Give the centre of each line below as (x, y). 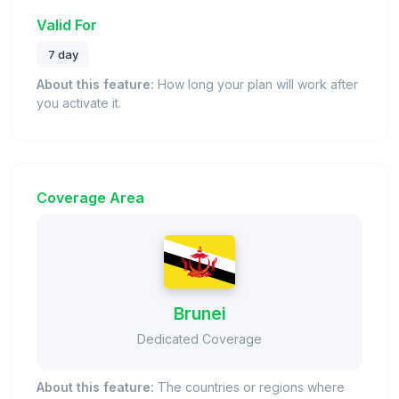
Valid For (67, 24)
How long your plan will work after (256, 84)
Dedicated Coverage (199, 338)
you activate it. (79, 102)
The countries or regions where (249, 387)
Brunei (199, 313)
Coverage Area (90, 197)
